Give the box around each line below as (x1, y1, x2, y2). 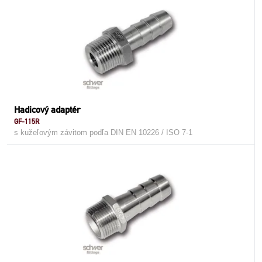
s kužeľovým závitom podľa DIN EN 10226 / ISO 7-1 (14, 128, 192, 137)
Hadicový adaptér (14, 104, 80, 115)
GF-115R (14, 117, 39, 126)
